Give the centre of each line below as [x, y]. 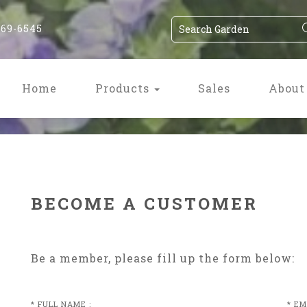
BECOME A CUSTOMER [144, 204]
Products [124, 88]
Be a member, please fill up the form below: [162, 258]
